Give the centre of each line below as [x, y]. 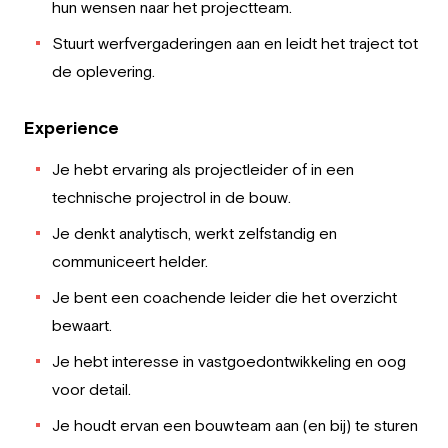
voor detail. [91, 389]
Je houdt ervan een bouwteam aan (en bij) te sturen [235, 425]
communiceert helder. [130, 261]
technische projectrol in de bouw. [171, 197]
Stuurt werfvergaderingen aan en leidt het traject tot [235, 43]
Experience [71, 127]
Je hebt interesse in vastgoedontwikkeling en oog [229, 361]
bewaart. [82, 325]
